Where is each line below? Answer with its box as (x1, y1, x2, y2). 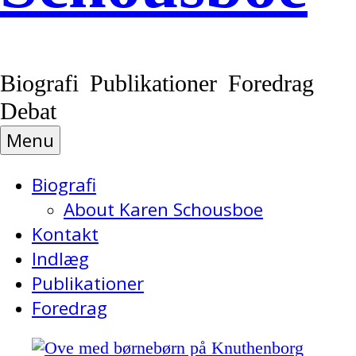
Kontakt (32, 221, 99, 246)
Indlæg (32, 246, 89, 271)
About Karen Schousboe (64, 196, 263, 222)
